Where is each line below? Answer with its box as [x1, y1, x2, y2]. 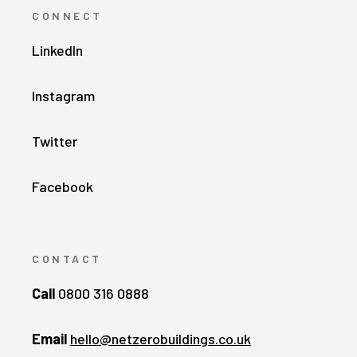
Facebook [32, 177, 93, 195]
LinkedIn [32, 41, 83, 59]
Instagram [32, 86, 95, 104]
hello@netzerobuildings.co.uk [70, 329, 251, 347]
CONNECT [32, 8, 103, 22]
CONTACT [32, 251, 102, 265]
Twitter [32, 131, 77, 150]
